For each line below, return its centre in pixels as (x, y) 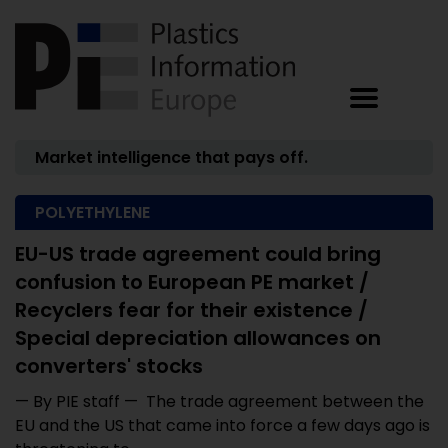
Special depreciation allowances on (198, 338)
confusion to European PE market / (192, 282)
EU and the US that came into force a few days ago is (222, 425)
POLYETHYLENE (92, 212)
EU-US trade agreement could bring (198, 254)
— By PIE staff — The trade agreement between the (219, 401)
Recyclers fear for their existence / (191, 310)
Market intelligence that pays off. (171, 157)
